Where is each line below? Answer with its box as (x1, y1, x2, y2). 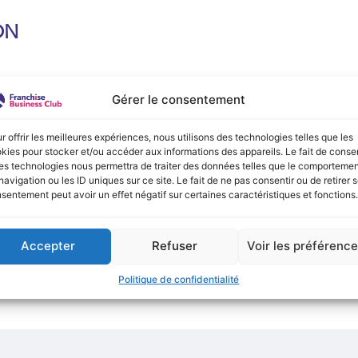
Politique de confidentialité (118, 272, 240, 285)
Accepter (21, 238, 76, 254)
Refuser (152, 238, 198, 254)
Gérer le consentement (112, 92, 246, 108)
